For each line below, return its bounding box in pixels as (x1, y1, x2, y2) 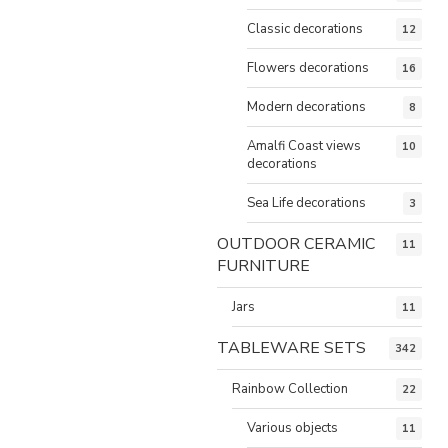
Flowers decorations (247, 58, 369, 77)
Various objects (247, 418, 338, 437)
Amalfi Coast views (247, 136, 361, 155)
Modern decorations (247, 97, 366, 116)
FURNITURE (217, 254, 310, 277)
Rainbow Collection (232, 379, 348, 398)
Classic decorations (247, 19, 363, 38)
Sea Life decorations (247, 193, 366, 212)
